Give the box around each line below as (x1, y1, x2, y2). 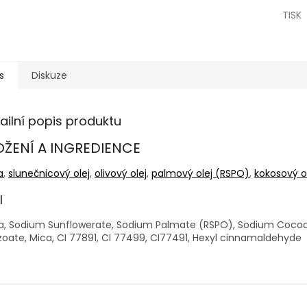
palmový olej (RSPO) (151, 166, 249, 180)
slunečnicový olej (8, 166, 90, 180)
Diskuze (32, 69, 67, 83)
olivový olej (95, 166, 147, 180)
